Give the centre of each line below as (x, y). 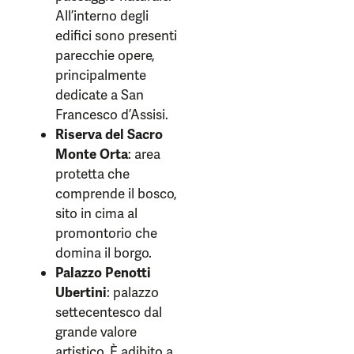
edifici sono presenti (116, 36)
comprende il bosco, (116, 194)
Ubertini (81, 293)
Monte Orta (92, 154)
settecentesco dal (109, 313)
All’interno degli (102, 16)
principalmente (101, 75)
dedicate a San (100, 95)
